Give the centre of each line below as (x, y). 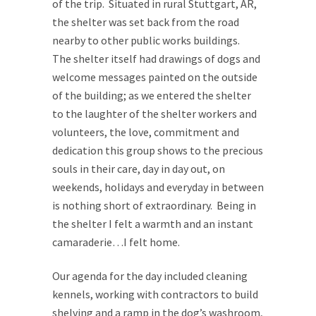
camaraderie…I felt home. (116, 242)
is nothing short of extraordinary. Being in (154, 205)
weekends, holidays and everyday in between (158, 187)
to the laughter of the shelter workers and (154, 114)
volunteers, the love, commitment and (146, 132)
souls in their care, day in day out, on (139, 169)
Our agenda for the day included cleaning (150, 276)
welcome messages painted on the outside (155, 77)
